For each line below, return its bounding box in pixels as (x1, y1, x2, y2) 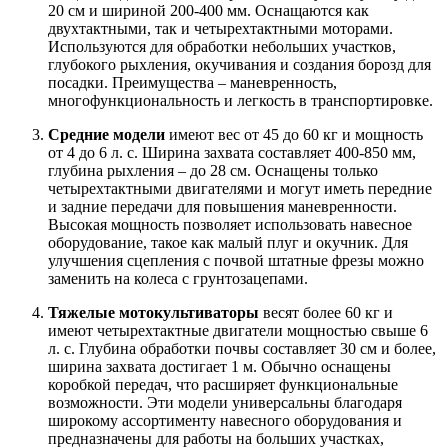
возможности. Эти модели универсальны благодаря (48, 394, 402, 412)
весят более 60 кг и (259, 304, 393, 322)
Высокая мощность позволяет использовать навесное (48, 216, 412, 234)
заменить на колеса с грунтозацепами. (48, 270, 308, 288)
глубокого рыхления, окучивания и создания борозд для (48, 56, 431, 74)
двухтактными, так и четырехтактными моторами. (48, 20, 393, 38)
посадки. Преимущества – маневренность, (48, 74, 337, 92)
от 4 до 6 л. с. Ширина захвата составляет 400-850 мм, (48, 144, 416, 162)
